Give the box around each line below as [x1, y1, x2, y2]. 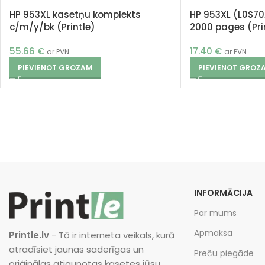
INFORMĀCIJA [193, 187, 253, 199]
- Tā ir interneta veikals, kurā [51, 229, 174, 241]
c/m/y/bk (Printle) [9, 21, 95, 33]
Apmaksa [193, 227, 232, 239]
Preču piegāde [193, 247, 254, 259]
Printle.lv [9, 229, 51, 241]
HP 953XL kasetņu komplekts [9, 8, 141, 21]
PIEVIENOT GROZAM [18, 63, 92, 73]
